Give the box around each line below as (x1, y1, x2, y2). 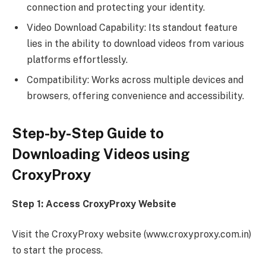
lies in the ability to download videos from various (27, 37, 244, 49)
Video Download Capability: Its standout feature (27, 21, 237, 33)
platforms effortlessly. (27, 53, 128, 65)
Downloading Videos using (12, 145, 190, 162)
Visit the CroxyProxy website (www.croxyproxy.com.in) (12, 229, 251, 240)
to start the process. (12, 245, 103, 256)
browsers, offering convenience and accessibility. (27, 90, 244, 102)
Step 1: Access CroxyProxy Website (12, 198, 176, 210)
